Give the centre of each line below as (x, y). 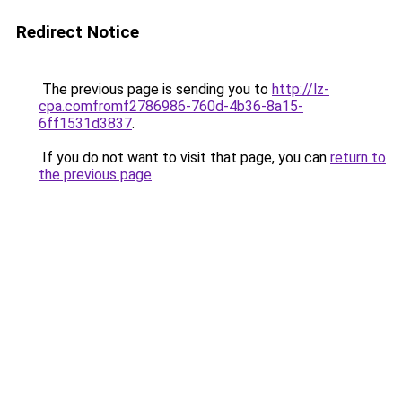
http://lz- (301, 89)
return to (358, 157)
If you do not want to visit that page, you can (184, 157)
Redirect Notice (78, 32)
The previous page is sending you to (155, 89)
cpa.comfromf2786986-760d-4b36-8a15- (171, 106)
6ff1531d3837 (85, 123)
